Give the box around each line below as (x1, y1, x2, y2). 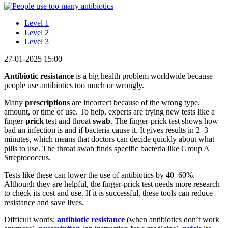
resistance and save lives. (4, 197, 84, 207)
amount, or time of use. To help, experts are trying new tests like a (4, 107, 215, 116)
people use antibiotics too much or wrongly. (4, 80, 144, 90)
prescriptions (25, 98, 70, 107)
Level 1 (24, 18, 49, 27)
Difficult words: (4, 215, 57, 224)
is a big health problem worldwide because (74, 71, 213, 80)
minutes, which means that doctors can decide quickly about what (4, 134, 214, 144)
